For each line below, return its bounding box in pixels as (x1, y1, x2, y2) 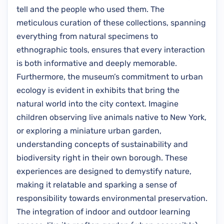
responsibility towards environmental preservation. (16, 193, 207, 203)
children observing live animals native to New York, (16, 112, 206, 122)
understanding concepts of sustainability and (16, 139, 188, 149)
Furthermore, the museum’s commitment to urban (16, 71, 203, 81)
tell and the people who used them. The (16, 4, 164, 14)
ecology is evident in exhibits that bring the (16, 85, 179, 95)
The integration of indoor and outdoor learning (16, 206, 190, 216)
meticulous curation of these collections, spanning (16, 17, 206, 27)
